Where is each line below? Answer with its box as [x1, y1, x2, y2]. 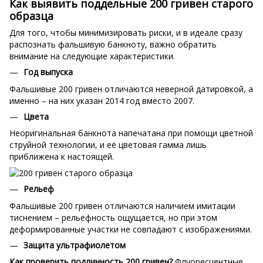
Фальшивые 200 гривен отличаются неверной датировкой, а [9, 83, 253, 95]
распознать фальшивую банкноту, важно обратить [9, 39, 217, 50]
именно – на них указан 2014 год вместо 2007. [9, 95, 194, 106]
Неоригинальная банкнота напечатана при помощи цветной [9, 127, 253, 139]
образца [9, 8, 53, 23]
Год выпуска [23, 66, 73, 78]
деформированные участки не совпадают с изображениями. [9, 223, 252, 235]
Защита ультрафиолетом [23, 239, 126, 251]
